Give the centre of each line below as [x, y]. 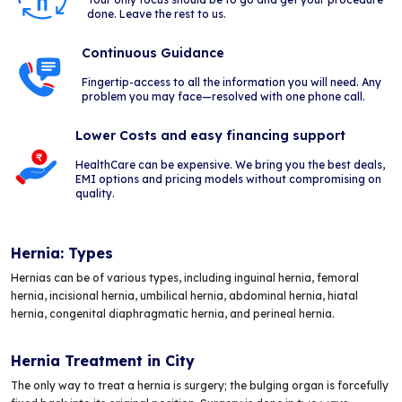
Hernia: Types [62, 253]
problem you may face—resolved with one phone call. [223, 96]
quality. [96, 193]
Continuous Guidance [153, 53]
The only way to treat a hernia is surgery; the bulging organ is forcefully [200, 385]
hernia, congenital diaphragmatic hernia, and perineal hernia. [173, 314]
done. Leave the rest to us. [156, 14]
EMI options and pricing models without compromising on [229, 179]
